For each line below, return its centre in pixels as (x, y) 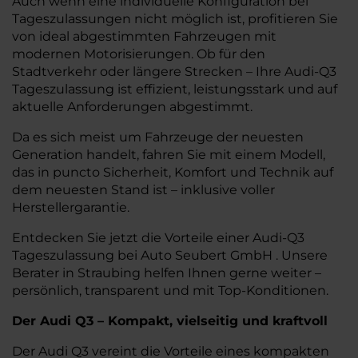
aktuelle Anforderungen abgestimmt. (132, 107)
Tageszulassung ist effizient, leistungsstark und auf (175, 89)
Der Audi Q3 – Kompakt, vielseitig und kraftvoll (170, 321)
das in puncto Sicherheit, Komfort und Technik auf (173, 172)
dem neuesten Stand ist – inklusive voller (143, 190)
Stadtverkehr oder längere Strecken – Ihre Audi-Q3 (174, 72)
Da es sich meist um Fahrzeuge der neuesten (158, 137)
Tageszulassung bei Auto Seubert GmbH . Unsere (170, 255)
